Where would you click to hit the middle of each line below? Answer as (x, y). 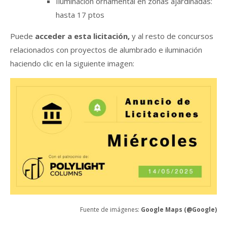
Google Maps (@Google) (179, 210)
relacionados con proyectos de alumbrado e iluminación (106, 50)
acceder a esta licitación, (82, 36)
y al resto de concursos (172, 36)
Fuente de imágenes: (110, 210)
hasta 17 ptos (80, 15)
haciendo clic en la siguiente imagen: (72, 64)
